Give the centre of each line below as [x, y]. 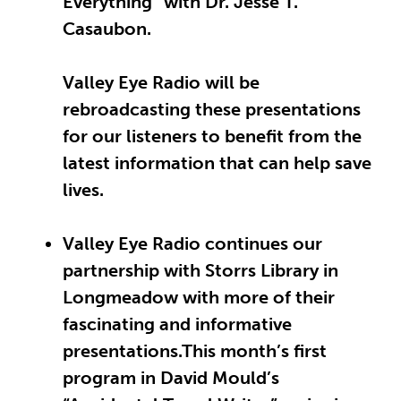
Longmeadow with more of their [199, 298]
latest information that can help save [217, 163]
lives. [83, 190]
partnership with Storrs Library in [200, 271]
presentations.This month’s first [195, 351]
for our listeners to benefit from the [212, 137]
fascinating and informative [177, 324]
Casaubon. [107, 29]
